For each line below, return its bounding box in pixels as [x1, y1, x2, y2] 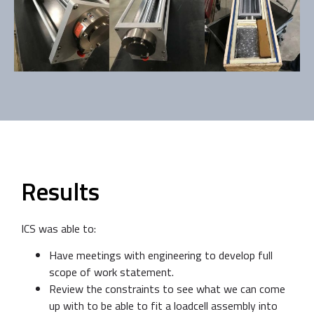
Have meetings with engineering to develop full [49, 247, 273, 264]
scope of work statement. [49, 264, 174, 281]
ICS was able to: [21, 219, 96, 237]
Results [21, 172, 100, 210]
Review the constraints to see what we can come [49, 280, 285, 298]
